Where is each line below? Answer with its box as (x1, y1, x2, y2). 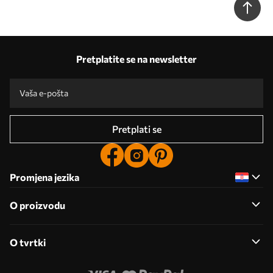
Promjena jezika (10, 171, 79, 183)
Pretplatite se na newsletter (76, 52, 197, 65)
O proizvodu (10, 199, 65, 211)
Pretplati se (112, 122, 161, 135)
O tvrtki (10, 236, 46, 248)
